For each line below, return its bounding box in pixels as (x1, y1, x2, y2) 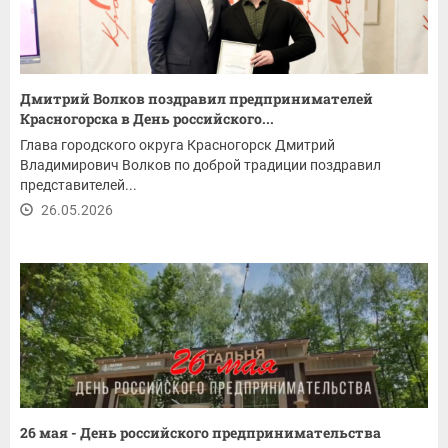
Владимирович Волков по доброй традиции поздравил (20, 156, 381, 173)
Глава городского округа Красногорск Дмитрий (20, 136, 335, 153)
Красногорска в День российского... (20, 108, 274, 128)
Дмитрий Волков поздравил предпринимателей (20, 88, 373, 108)
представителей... (20, 176, 137, 193)
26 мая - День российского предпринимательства (20, 422, 381, 442)
